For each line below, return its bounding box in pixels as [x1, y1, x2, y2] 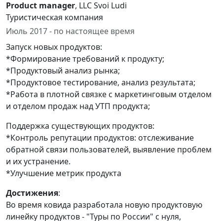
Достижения [6, 187, 58, 198]
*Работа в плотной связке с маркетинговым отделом [6, 89, 212, 100]
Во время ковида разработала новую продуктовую [6, 199, 202, 210]
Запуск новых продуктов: [6, 41, 102, 52]
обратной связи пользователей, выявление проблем [6, 144, 212, 155]
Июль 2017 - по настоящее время [6, 26, 135, 37]
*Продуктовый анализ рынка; [6, 65, 120, 76]
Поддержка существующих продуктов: [6, 120, 154, 131]
